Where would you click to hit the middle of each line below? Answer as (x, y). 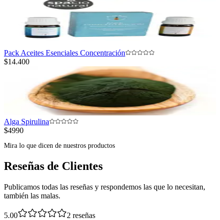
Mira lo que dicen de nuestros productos (59, 146)
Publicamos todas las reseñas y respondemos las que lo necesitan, (105, 187)
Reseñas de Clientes (53, 166)
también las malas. (32, 196)
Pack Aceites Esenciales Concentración (65, 53)
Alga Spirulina (27, 122)
